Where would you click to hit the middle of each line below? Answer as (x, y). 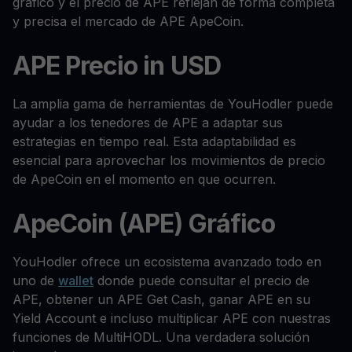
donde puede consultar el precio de (202, 281)
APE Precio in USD (117, 66)
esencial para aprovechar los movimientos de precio (169, 161)
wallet (76, 281)
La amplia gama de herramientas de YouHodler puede (173, 104)
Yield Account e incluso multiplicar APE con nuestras (172, 319)
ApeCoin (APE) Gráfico (144, 224)
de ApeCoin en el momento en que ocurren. (144, 180)
